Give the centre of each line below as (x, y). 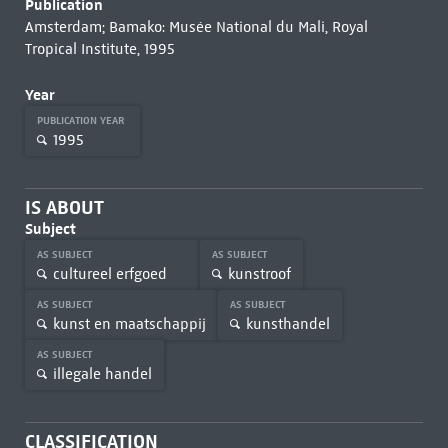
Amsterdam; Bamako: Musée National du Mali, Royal (196, 27)
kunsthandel (287, 323)
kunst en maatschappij (129, 323)
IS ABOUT (64, 207)
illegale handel (102, 373)
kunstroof (259, 273)
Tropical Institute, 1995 (99, 49)
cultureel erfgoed (109, 273)
